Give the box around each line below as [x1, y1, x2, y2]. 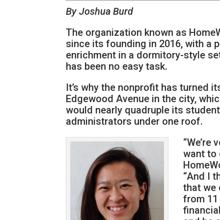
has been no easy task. [66, 60, 168, 73]
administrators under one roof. [66, 115, 203, 128]
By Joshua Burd [66, 5, 134, 18]
